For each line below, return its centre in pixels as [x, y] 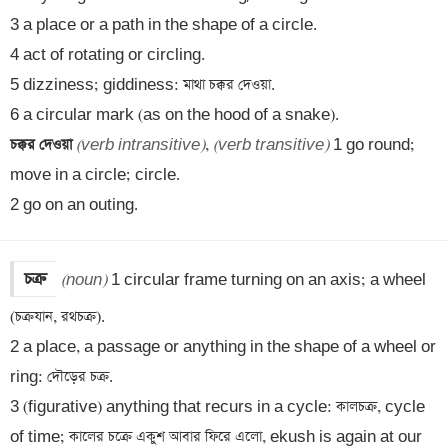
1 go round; [372, 145]
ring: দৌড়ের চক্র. [61, 377]
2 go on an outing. [74, 205]
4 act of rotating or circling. [107, 55]
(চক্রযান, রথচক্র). [57, 317]
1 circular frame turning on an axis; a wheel [266, 280]
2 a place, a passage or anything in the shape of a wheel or [223, 347]
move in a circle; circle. [95, 175]
